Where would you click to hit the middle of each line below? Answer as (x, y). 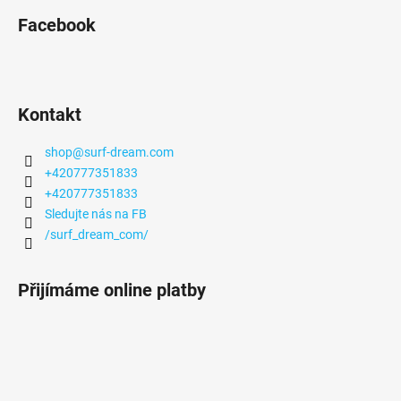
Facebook (57, 25)
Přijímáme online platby (112, 290)
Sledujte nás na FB (96, 213)
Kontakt (50, 114)
